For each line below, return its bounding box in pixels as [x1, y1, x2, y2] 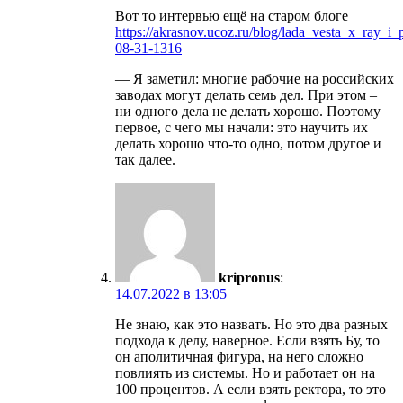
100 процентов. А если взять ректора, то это [115, 381, 386, 397]
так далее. [115, 151, 175, 167]
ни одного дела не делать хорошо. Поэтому [115, 103, 381, 119]
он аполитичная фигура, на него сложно [115, 348, 363, 364]
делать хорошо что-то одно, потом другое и [115, 135, 381, 151]
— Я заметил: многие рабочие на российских [115, 70, 394, 86]
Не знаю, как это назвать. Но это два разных [115, 316, 388, 332]
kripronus [219, 269, 280, 285]
